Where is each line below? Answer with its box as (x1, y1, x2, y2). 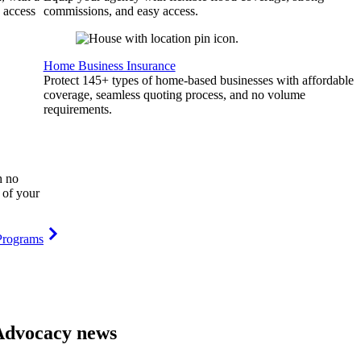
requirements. (43, 102, 112, 116)
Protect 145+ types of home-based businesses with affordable (43, 73, 354, 87)
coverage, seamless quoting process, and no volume (43, 88, 305, 102)
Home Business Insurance (43, 59, 176, 73)
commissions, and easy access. (43, 4, 198, 18)
